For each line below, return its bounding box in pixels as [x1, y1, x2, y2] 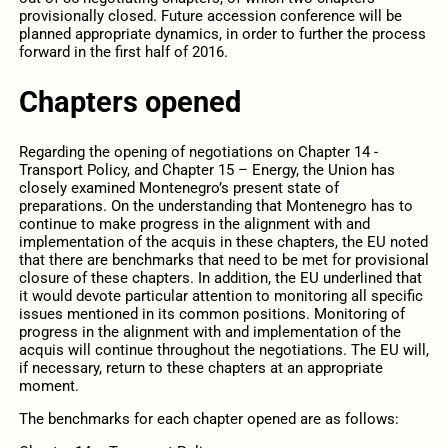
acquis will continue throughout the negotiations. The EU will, [18, 340, 429, 359]
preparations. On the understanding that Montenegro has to [18, 196, 413, 215]
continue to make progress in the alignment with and [18, 214, 370, 233]
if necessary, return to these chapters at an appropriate [18, 358, 383, 377]
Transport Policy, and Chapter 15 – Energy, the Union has [18, 160, 395, 179]
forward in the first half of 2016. [18, 42, 228, 61]
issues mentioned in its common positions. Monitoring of [18, 304, 405, 323]
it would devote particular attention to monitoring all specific [18, 286, 423, 305]
